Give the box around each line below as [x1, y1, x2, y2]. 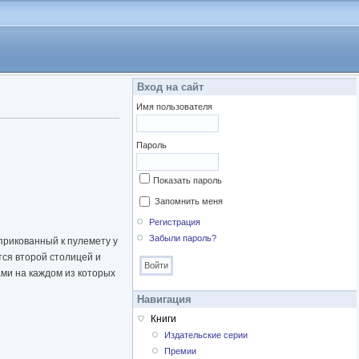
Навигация [137, 293, 192, 306]
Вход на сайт [137, 81, 204, 93]
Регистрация [149, 217, 201, 228]
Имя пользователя [136, 102, 212, 111]
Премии [164, 346, 197, 357]
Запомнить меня [155, 196, 223, 206]
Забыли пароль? [149, 233, 217, 244]
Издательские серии [164, 330, 248, 341]
